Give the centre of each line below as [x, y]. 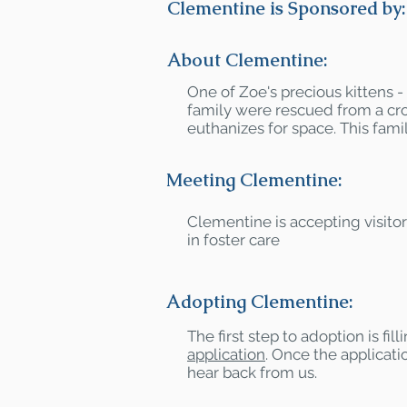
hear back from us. [252, 372]
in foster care [233, 240]
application [226, 354]
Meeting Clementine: [254, 180]
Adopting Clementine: [260, 302]
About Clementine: [248, 60]
